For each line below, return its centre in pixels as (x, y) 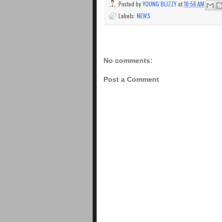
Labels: (128, 16)
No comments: (128, 60)
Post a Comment (131, 80)
